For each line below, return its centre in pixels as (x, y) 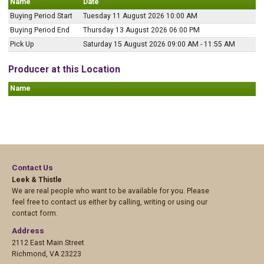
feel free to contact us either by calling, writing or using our (110, 202)
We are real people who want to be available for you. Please (110, 191)
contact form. (35, 213)
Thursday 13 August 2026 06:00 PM (141, 30)
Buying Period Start (41, 16)
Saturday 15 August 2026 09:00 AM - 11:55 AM (159, 44)
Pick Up (22, 44)
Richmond (29, 254)
